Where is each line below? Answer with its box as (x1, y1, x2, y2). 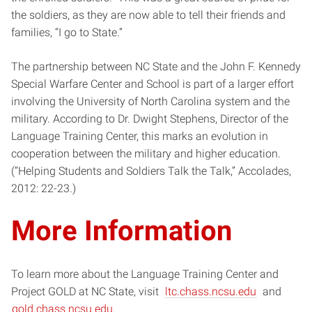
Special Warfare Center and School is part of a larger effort (11, 77, 294, 91)
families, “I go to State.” (11, 25, 123, 39)
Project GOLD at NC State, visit (11, 284, 164, 298)
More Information (11, 214, 232, 247)
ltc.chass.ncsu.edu (165, 284, 256, 298)
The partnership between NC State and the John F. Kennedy (11, 59, 301, 73)
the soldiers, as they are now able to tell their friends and (11, 8, 286, 22)
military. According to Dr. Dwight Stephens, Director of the (11, 111, 288, 125)
